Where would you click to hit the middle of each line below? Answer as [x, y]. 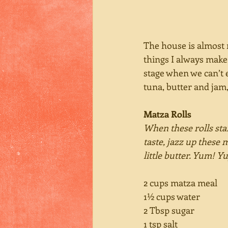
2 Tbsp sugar [170, 210]
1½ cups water [173, 196]
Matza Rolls [167, 114]
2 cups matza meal [181, 182]
